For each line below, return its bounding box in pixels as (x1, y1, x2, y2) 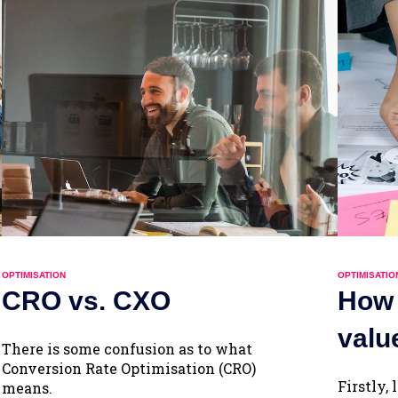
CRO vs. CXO (2, 285, 171, 315)
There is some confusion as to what (2, 339, 253, 359)
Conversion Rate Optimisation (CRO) (2, 359, 257, 378)
